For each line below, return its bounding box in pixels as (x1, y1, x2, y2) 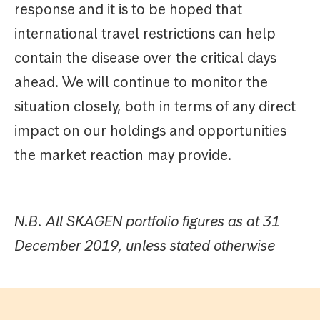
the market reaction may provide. (14, 146, 231, 165)
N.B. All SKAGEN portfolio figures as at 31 (14, 212, 280, 231)
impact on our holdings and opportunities (14, 121, 286, 141)
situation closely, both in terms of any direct (14, 97, 296, 116)
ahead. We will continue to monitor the (14, 73, 268, 92)
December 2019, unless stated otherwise (14, 236, 275, 256)
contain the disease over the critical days (14, 49, 276, 68)
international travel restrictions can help (14, 24, 276, 44)
